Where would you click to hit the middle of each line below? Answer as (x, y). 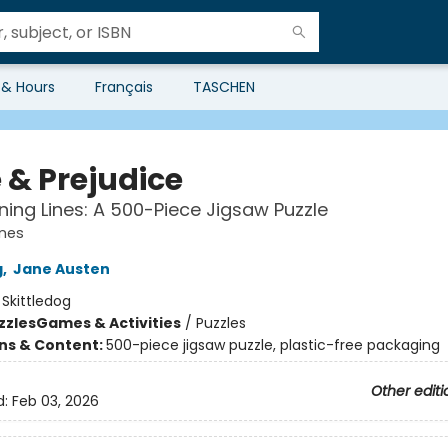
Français (124, 87)
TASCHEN (224, 87)
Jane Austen (61, 269)
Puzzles (220, 323)
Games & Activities (108, 323)
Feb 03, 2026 (55, 401)
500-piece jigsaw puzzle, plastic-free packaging (272, 345)
